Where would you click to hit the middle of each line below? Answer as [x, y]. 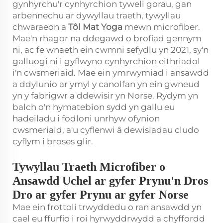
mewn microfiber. [162, 27]
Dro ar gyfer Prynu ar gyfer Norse [101, 195]
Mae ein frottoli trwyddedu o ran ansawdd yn [107, 207]
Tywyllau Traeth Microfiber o [89, 167]
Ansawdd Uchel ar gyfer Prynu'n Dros [110, 181]
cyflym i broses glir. [53, 141]
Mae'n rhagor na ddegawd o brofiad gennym [107, 38]
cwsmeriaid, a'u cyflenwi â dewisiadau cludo [106, 130]
